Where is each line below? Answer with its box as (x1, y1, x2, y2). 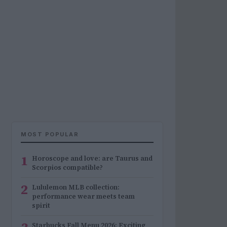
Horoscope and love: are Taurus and (32, 154, 153, 163)
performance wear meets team (32, 192, 135, 201)
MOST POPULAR (21, 131, 79, 138)
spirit (32, 201, 50, 210)
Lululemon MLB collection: (32, 183, 120, 192)
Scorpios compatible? (32, 163, 103, 172)
